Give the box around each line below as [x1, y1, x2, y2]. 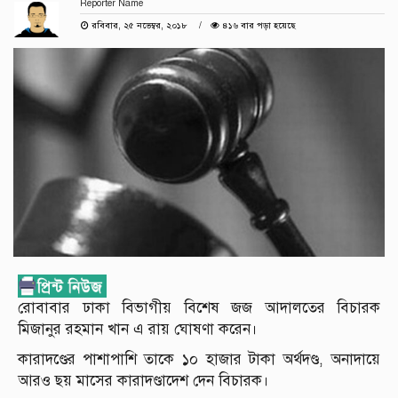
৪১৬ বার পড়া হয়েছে [219, 20, 296, 32]
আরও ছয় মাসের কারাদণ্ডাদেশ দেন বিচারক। [18, 371, 269, 391]
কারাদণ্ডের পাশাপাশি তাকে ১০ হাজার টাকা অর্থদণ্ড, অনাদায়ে [18, 350, 380, 370]
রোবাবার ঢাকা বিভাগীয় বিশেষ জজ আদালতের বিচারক [18, 298, 380, 318]
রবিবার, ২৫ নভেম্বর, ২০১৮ [88, 20, 190, 32]
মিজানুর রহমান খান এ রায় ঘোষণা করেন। [18, 320, 258, 339]
